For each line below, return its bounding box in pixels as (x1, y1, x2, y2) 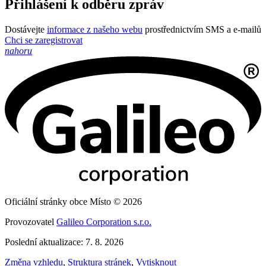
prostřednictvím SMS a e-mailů (142, 24, 261, 35)
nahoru (5, 46, 32, 56)
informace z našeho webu (47, 24, 142, 35)
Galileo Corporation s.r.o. (56, 217, 151, 227)
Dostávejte (5, 24, 47, 35)
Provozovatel (5, 217, 56, 227)
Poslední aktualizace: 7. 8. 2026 (5, 237, 123, 248)
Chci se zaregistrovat (5, 35, 83, 46)
